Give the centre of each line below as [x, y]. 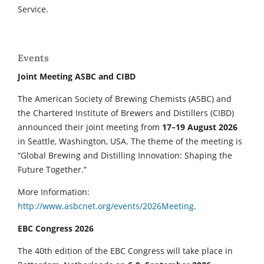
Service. [33, 9]
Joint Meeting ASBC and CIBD [77, 76]
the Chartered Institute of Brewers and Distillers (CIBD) [126, 113]
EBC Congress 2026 [56, 228]
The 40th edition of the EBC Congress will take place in [125, 250]
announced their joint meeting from [90, 127]
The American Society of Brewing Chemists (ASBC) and [125, 98]
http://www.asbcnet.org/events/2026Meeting [106, 206]
